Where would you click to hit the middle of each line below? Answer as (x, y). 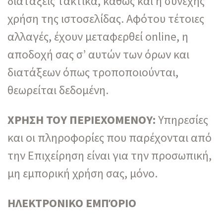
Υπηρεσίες (182, 119)
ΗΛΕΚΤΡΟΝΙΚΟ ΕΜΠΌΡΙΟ (72, 203)
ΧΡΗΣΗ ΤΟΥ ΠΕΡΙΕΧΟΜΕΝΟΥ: (82, 119)
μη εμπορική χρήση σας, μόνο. (83, 173)
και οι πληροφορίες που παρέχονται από (110, 137)
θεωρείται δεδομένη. (58, 90)
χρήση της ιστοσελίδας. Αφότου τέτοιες (106, 18)
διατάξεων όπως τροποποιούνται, (93, 72)
